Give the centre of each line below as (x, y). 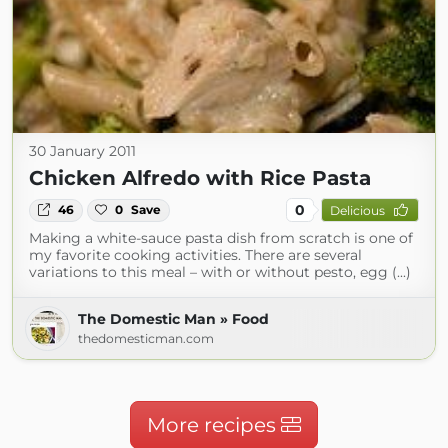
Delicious (357, 210)
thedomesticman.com (146, 339)
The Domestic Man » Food (173, 319)
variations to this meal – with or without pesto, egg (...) (220, 272)
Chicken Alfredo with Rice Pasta (200, 178)
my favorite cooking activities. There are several (195, 255)
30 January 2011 (82, 151)
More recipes (214, 425)
